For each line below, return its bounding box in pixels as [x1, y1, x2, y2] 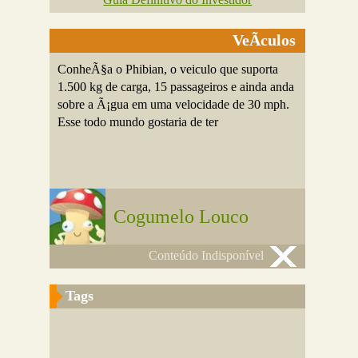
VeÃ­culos [233, 31, 296, 49]
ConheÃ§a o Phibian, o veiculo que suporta [58, 62, 279, 76]
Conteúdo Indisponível [149, 249, 265, 262]
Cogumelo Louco [113, 206, 249, 227]
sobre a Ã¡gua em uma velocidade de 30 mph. [58, 97, 290, 111]
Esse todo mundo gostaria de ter [58, 115, 219, 129]
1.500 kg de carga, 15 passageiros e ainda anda [58, 80, 295, 93]
